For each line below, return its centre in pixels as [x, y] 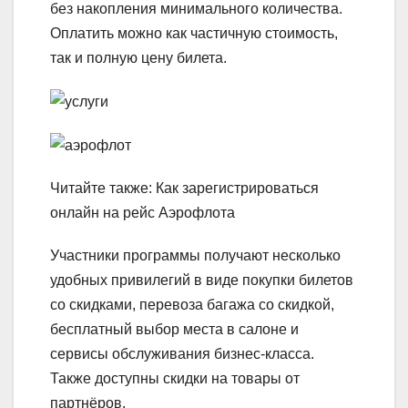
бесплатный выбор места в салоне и [174, 330]
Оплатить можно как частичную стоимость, [194, 33]
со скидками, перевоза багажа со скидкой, [192, 305]
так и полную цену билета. [138, 57]
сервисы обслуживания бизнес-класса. [182, 354]
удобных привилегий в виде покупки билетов [202, 280]
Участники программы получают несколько [195, 256]
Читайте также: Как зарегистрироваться [184, 189]
